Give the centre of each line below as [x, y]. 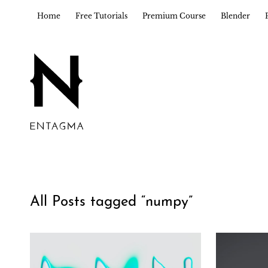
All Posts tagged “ [87, 202]
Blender [235, 16]
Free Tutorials [101, 16]
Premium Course [174, 16]
